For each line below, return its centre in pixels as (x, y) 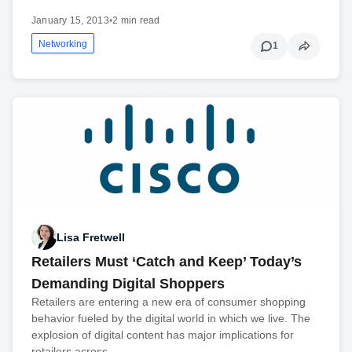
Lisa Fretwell (91, 237)
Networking (63, 44)
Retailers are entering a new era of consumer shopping (169, 302)
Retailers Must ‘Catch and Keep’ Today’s (167, 262)
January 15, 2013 (70, 20)
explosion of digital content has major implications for (163, 335)
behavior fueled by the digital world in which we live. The (171, 319)
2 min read (136, 20)
